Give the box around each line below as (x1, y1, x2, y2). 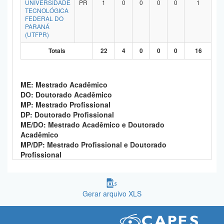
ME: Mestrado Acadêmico (20, 79, 107, 89)
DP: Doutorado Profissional (20, 109, 116, 119)
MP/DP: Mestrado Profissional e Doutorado (20, 139, 166, 149)
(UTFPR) (25, 30, 49, 38)
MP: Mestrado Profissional (20, 99, 112, 109)
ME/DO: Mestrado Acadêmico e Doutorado (20, 119, 164, 129)
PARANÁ (25, 22, 49, 30)
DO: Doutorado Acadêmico (35, 89, 112, 99)
